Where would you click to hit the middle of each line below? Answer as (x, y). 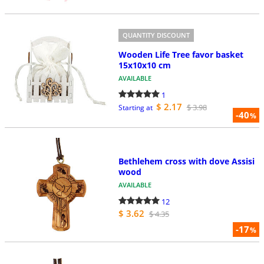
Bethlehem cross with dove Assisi (186, 161)
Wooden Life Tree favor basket (181, 54)
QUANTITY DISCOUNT (156, 35)
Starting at (135, 107)
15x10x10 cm (144, 65)
